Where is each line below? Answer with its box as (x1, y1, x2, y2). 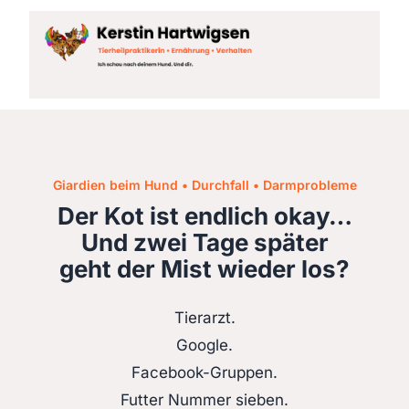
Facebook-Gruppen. (131, 363, 278, 382)
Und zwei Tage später (80, 228, 329, 257)
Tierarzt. (173, 309, 236, 327)
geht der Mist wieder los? (59, 255, 350, 283)
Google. (176, 336, 233, 354)
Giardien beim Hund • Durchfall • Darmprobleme (52, 177, 357, 193)
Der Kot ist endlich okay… (57, 202, 352, 230)
